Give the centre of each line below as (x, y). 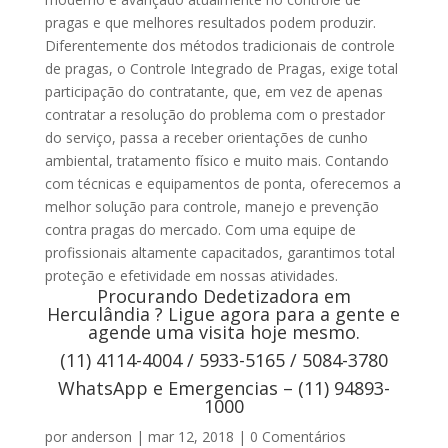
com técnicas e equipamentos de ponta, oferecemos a (222, 184)
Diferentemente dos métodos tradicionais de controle (219, 46)
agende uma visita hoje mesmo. (223, 332)
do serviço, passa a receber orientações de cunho (206, 138)
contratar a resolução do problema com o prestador (214, 115)
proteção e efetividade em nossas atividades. (195, 276)
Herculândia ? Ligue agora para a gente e (224, 314)
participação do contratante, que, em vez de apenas (213, 92)
